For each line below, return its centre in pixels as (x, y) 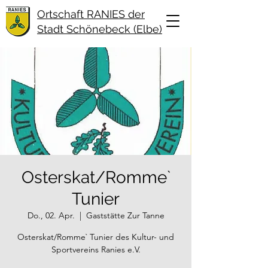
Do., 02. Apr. (51, 215)
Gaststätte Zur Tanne (125, 215)
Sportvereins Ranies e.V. (96, 249)
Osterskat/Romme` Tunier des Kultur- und (96, 237)
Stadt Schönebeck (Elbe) (100, 29)
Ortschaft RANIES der (91, 14)
